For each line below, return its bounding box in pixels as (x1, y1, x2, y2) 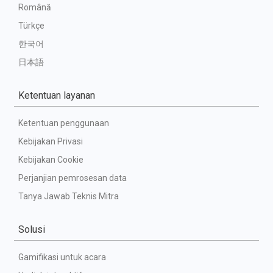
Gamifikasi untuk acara (18, 252, 106, 262)
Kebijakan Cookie (18, 155, 83, 165)
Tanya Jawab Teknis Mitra (18, 191, 119, 201)
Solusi (18, 224, 45, 235)
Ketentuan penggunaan (18, 118, 109, 128)
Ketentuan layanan (18, 90, 95, 101)
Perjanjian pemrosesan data (18, 173, 127, 183)
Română (18, 2, 51, 12)
